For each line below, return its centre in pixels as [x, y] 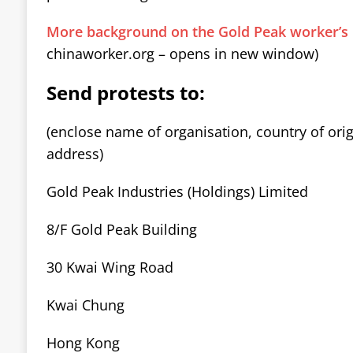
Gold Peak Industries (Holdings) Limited [177, 191]
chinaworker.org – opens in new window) [182, 53]
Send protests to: [125, 92]
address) [74, 153]
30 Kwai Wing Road [110, 267]
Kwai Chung [85, 305]
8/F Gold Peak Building [121, 229]
